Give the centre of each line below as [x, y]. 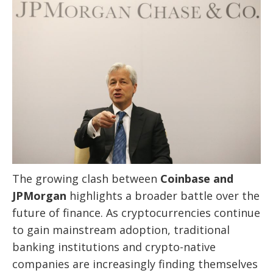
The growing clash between [86, 179]
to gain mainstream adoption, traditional [121, 230]
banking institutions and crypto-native [114, 247]
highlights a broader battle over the [163, 196]
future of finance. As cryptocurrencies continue [136, 213]
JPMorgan [39, 196]
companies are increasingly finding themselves [135, 264]
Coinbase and [197, 179]
